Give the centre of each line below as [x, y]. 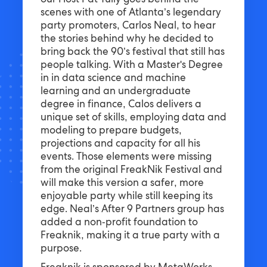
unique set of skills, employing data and [133, 118]
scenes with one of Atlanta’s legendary [131, 13]
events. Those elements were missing [126, 158]
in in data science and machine [113, 79]
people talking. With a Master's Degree [131, 66]
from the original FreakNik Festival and [131, 171]
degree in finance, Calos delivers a [121, 105]
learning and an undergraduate [115, 92]
